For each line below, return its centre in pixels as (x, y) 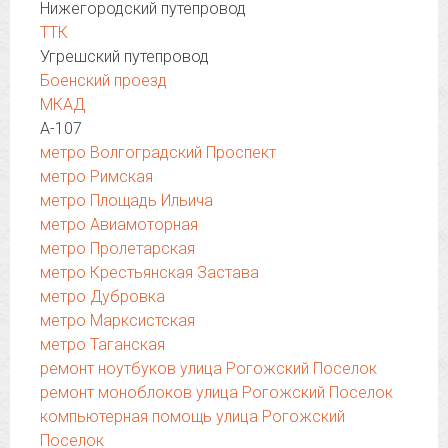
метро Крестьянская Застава (149, 272)
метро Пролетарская (117, 248)
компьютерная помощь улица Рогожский (192, 416)
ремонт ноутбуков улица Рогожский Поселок (208, 368)
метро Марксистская (117, 320)
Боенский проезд (103, 80)
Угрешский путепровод (124, 56)
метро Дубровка (102, 296)
